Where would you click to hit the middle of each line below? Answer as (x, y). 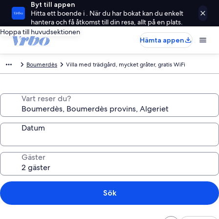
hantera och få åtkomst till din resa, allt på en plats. (107, 22)
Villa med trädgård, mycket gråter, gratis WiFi (126, 65)
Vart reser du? (46, 99)
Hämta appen (162, 40)
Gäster (33, 157)
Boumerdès (42, 65)
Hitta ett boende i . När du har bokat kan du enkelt (107, 13)
